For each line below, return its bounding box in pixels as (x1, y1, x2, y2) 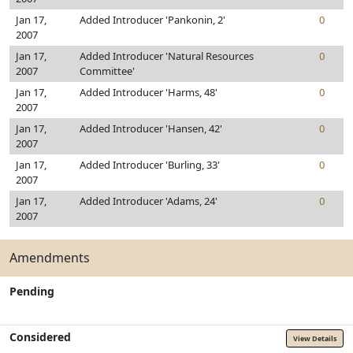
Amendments (9, 249, 90, 266)
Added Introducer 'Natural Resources (80, 49, 254, 63)
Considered (9, 329, 71, 344)
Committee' (80, 64, 135, 78)
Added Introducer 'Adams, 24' (80, 194, 217, 208)
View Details (293, 333, 336, 344)
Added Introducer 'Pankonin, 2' (80, 13, 225, 27)
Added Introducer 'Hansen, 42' (80, 121, 222, 136)
